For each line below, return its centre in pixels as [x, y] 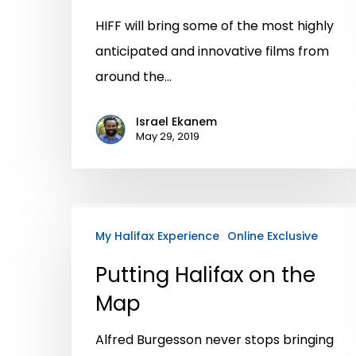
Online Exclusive [273, 236]
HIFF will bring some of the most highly [215, 26]
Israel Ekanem [176, 122]
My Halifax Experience [157, 236]
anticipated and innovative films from [212, 52]
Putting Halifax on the [205, 275]
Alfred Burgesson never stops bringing [215, 339]
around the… [133, 77]
